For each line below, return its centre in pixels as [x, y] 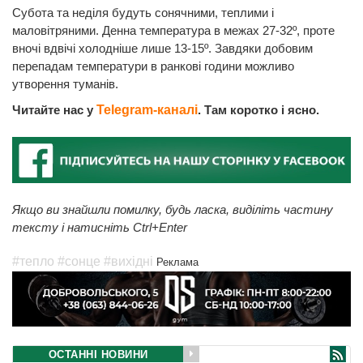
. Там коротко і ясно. [258, 110]
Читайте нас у [54, 110]
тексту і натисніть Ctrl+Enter [100, 228]
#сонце [79, 262]
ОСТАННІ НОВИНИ [98, 354]
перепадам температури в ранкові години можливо [153, 66]
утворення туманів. [65, 84]
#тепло [33, 262]
